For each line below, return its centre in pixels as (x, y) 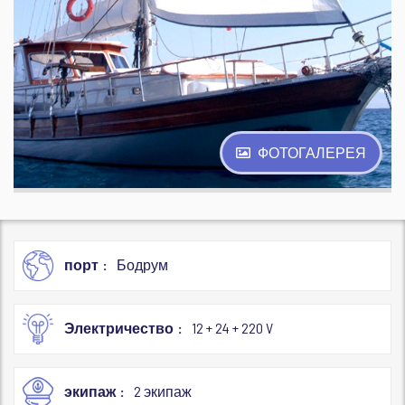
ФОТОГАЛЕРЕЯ (312, 152)
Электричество (119, 328)
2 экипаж (163, 391)
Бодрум (142, 264)
